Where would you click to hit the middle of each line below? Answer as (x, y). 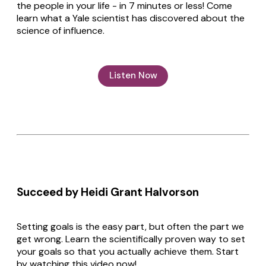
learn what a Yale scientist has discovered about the (131, 18)
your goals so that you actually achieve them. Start (128, 251)
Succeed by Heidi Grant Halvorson (108, 192)
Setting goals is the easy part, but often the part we (130, 226)
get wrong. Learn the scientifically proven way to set (131, 239)
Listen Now (133, 76)
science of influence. (61, 30)
